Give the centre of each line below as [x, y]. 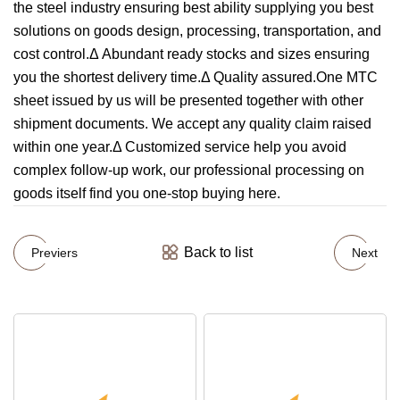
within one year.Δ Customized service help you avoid [180, 147]
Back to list [218, 253]
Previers [54, 252]
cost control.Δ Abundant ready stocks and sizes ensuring [192, 54]
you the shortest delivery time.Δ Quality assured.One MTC [196, 78]
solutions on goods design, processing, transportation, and [197, 31]
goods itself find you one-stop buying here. [147, 194]
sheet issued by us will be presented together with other [188, 101]
